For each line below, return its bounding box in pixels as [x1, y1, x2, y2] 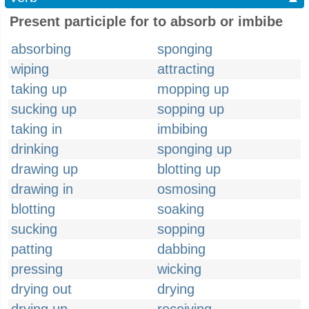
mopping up [157, 81, 229, 97]
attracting [157, 61, 215, 77]
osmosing [157, 181, 216, 197]
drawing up [11, 161, 78, 177]
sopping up [157, 101, 224, 117]
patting [11, 241, 52, 257]
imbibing [157, 121, 208, 137]
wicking [157, 261, 201, 277]
